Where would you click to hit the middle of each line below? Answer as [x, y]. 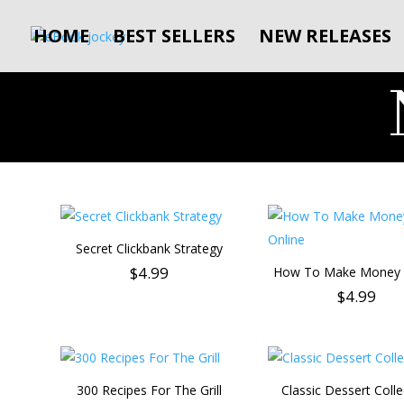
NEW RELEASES [325, 36]
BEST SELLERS [174, 36]
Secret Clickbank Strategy [149, 248]
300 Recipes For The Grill [149, 390]
